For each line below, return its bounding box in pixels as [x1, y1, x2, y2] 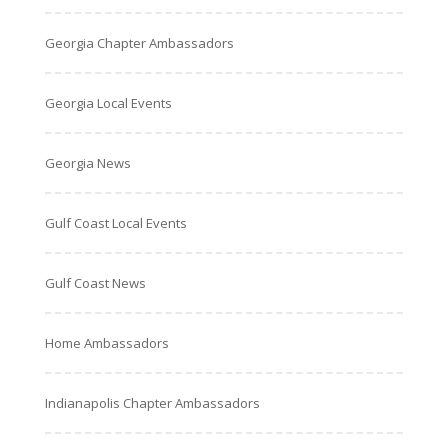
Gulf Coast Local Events [44, 214, 187, 232]
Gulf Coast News [44, 274, 146, 292]
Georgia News [44, 154, 131, 172]
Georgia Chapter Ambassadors [44, 34, 234, 52]
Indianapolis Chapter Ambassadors [44, 394, 260, 412]
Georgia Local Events [44, 94, 172, 112]
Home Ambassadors [44, 334, 169, 352]
